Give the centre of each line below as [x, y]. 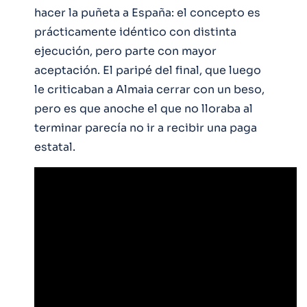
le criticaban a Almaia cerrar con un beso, [149, 89]
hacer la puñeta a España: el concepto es [147, 12]
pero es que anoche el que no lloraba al [144, 108]
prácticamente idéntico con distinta [135, 32]
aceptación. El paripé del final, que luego [148, 70]
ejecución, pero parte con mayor [125, 51]
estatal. [55, 147]
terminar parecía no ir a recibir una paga [146, 127]
